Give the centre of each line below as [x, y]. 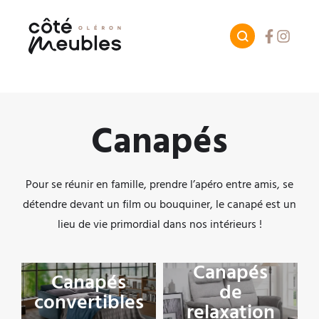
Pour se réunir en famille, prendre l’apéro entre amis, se [159, 184]
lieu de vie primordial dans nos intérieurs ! [159, 224]
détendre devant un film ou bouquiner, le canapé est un [159, 204]
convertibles [89, 303]
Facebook [285, 35]
